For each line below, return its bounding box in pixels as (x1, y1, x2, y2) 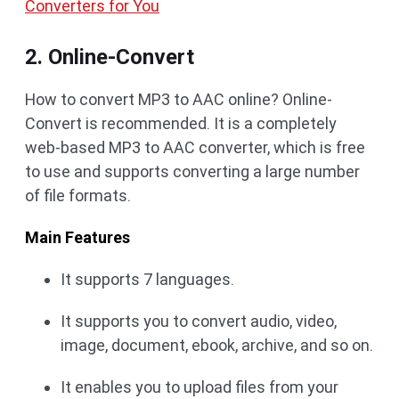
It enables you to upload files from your (61, 378, 338, 397)
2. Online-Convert (25, 45, 194, 70)
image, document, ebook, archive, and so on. (61, 336, 373, 355)
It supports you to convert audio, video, (61, 312, 337, 331)
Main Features (25, 228, 130, 248)
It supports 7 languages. (61, 270, 234, 289)
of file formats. (25, 186, 131, 206)
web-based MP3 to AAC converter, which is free (25, 138, 365, 158)
